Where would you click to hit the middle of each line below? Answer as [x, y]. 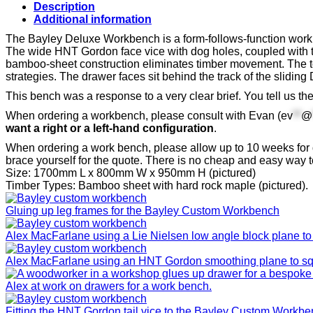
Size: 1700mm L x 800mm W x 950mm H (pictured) [131, 173]
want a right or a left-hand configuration [110, 128]
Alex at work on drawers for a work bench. [109, 286]
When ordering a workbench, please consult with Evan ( [143, 115]
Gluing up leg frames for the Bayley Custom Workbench [143, 210]
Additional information [93, 19]
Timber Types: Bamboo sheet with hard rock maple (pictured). [157, 185]
